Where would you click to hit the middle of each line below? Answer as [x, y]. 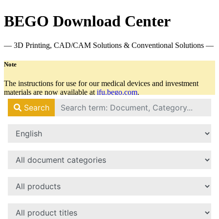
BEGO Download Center [87, 21]
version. [16, 109]
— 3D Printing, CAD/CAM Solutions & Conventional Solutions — [109, 45]
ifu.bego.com [117, 92]
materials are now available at [50, 92]
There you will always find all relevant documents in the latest [99, 101]
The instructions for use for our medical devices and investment [101, 83]
